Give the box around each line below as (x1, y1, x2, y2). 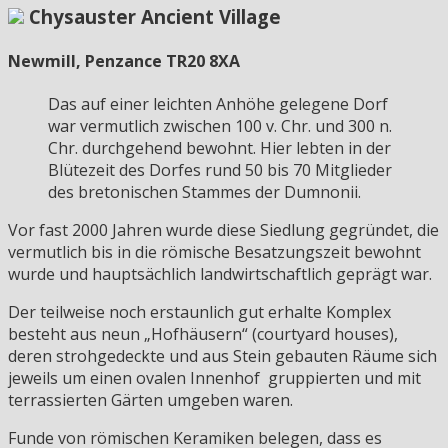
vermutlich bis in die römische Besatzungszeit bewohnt (8, 241, 421, 264)
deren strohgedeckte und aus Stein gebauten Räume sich (8, 345, 437, 368)
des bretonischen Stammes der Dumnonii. (48, 181, 361, 204)
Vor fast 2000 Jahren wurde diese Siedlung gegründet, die (8, 219, 439, 242)
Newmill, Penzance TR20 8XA (8, 49, 240, 72)
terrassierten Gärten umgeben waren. (8, 389, 293, 412)
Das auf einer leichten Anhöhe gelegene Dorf (48, 93, 388, 116)
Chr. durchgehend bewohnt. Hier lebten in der (48, 137, 391, 160)
